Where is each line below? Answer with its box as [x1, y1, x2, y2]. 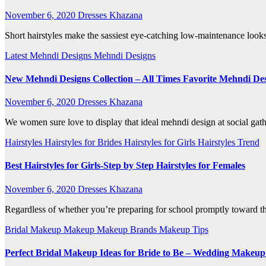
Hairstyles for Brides [45, 137, 124, 148]
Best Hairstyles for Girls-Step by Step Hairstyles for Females [5, 160, 245, 171]
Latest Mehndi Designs [5, 50, 94, 61]
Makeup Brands [97, 224, 159, 235]
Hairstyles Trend [198, 137, 259, 148]
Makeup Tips [159, 224, 208, 235]
